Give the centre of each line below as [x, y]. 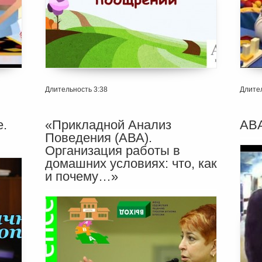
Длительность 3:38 [76, 89]
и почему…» [81, 176]
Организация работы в [112, 150]
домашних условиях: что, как [131, 163]
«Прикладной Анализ [108, 125]
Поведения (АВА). [98, 137]
